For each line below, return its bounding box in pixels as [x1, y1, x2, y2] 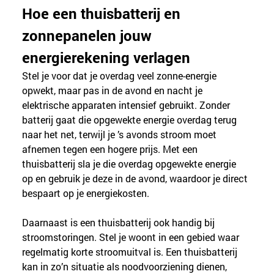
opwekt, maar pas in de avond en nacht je [22, 83, 206, 97]
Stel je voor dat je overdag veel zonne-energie [22, 68, 220, 82]
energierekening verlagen [22, 47, 191, 67]
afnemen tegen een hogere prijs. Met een [22, 142, 201, 155]
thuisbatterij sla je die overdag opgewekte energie [22, 157, 239, 170]
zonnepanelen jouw [22, 25, 156, 45]
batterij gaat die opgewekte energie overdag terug [22, 113, 240, 126]
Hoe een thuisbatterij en [22, 3, 185, 23]
